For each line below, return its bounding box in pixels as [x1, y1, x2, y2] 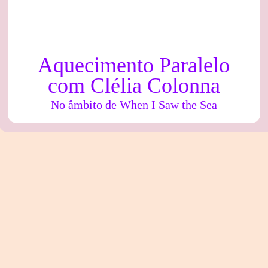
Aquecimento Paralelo [38, 53, 230, 77]
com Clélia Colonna [47, 73, 220, 98]
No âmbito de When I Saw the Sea [50, 98, 217, 111]
